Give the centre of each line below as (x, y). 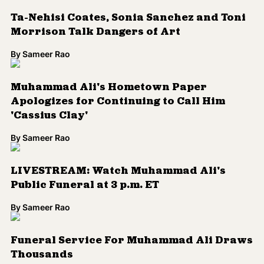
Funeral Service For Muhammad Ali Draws (132, 241)
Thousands (42, 255)
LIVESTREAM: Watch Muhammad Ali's (118, 171)
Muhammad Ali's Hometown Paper (109, 88)
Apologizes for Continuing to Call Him (118, 102)
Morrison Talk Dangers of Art (95, 32)
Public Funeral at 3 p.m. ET (85, 185)
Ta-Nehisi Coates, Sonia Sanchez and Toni (128, 18)
